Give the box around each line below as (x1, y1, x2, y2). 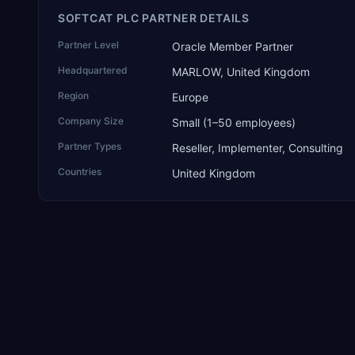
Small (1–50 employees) (172, 116, 296, 129)
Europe (172, 90, 208, 104)
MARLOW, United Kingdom (172, 65, 310, 78)
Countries (58, 166, 101, 177)
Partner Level (58, 39, 119, 51)
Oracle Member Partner (172, 40, 293, 53)
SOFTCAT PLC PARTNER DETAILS (58, 11, 250, 25)
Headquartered (58, 64, 128, 76)
